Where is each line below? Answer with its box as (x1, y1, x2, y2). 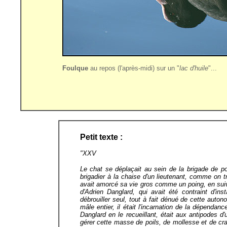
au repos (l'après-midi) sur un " (88, 64, 179, 72)
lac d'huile (179, 64, 208, 72)
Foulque (62, 64, 88, 72)
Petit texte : (80, 133, 123, 141)
